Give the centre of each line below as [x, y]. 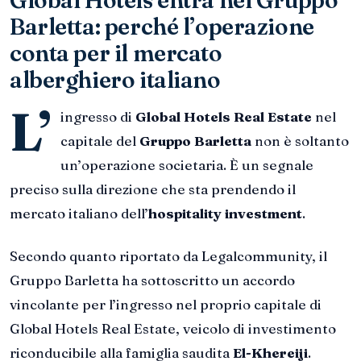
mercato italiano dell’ [79, 213]
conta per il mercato [116, 53]
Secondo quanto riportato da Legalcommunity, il [168, 256]
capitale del [100, 140]
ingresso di [98, 116]
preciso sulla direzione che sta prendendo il [153, 189]
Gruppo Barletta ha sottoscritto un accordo [152, 280]
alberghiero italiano [115, 79]
